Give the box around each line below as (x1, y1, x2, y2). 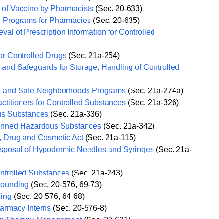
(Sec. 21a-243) (69, 169, 123, 177)
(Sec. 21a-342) (101, 122, 155, 131)
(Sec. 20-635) (91, 16, 140, 25)
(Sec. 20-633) (93, 4, 143, 13)
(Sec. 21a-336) (48, 110, 102, 119)
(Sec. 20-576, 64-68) (12, 192, 85, 201)
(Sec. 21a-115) (83, 133, 136, 142)
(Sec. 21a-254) (66, 51, 120, 60)
